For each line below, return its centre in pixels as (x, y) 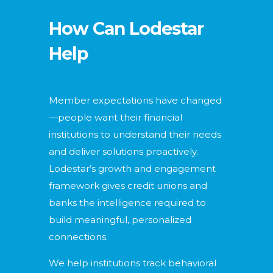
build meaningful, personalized (120, 220)
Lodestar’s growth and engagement (132, 169)
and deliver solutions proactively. (123, 152)
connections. (81, 237)
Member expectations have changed (135, 101)
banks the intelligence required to (127, 203)
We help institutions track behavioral (133, 263)
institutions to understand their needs (135, 135)
